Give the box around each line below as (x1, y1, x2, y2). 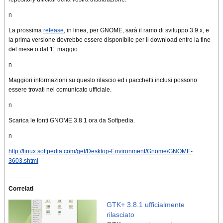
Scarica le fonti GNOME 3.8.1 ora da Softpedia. (8, 116, 135, 124)
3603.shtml (8, 157, 38, 164)
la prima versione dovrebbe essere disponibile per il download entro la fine (8, 36, 211, 43)
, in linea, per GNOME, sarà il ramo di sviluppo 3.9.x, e (64, 26, 209, 34)
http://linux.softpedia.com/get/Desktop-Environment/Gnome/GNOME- (8, 147, 193, 155)
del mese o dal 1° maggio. (8, 45, 79, 53)
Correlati (8, 185, 33, 192)
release (43, 26, 64, 34)
